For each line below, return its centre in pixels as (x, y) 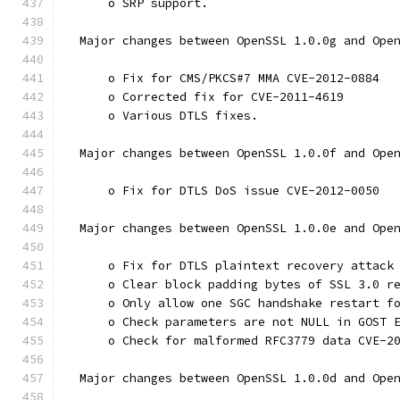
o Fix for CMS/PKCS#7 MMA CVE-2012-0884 (222, 78)
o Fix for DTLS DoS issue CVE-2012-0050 (222, 191)
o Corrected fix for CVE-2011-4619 (204, 97)
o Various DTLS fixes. (162, 116)
